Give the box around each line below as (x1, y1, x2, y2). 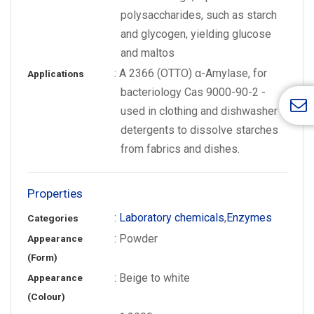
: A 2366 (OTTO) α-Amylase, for (114, 66, 268, 80)
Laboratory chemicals (119, 210, 225, 224)
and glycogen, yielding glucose (121, 27, 272, 41)
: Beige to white (114, 271, 191, 285)
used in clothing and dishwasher (121, 104, 278, 118)
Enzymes (226, 210, 273, 224)
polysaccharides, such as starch (121, 8, 278, 22)
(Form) (27, 252, 57, 263)
